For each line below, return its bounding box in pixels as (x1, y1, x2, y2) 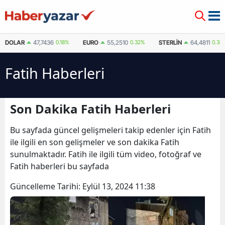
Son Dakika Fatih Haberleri (10, 100, 171, 117)
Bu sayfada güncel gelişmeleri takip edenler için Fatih (10, 125, 211, 136)
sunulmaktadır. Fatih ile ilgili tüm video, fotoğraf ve (10, 149, 201, 160)
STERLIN (159, 39, 182, 46)
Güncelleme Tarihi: (10, 181, 82, 192)
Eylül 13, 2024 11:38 (82, 181, 155, 192)
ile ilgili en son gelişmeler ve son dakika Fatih (10, 137, 179, 148)
